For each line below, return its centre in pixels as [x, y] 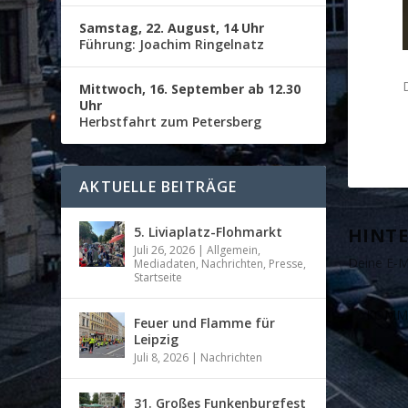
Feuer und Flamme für [205, 322]
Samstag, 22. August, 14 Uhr [172, 27]
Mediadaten [165, 263]
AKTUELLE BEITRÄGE [158, 186]
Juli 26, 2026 [165, 250]
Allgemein [233, 250]
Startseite [158, 277]
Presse [286, 263]
